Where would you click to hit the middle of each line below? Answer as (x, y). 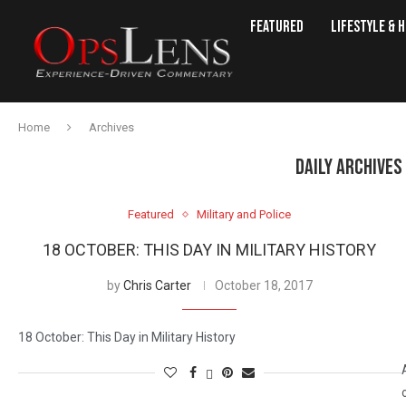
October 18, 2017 (263, 286)
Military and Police (244, 215)
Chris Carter (157, 286)
